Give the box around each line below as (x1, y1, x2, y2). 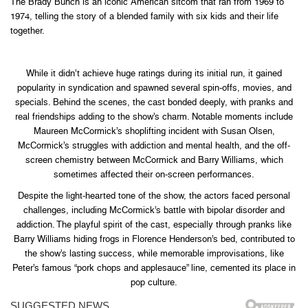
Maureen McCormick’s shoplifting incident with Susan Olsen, (33, 125, 275, 136)
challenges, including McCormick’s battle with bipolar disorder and (23, 204, 285, 215)
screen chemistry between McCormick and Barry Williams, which (25, 154, 283, 165)
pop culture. (131, 276, 177, 287)
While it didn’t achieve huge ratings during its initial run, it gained (26, 67, 282, 78)
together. (10, 25, 45, 36)
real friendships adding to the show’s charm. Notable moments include (15, 111, 293, 122)
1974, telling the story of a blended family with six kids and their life (10, 10, 278, 21)
